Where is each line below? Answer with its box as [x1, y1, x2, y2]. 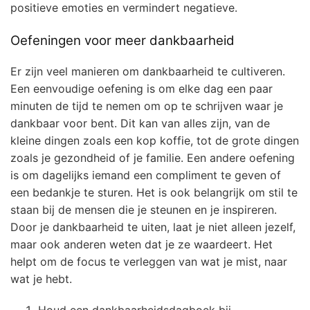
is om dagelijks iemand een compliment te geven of [10, 168, 281, 183]
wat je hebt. [10, 272, 72, 286]
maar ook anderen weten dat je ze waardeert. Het [10, 237, 273, 252]
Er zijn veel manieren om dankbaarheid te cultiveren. [10, 64, 285, 79]
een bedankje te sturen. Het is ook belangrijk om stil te [10, 185, 298, 200]
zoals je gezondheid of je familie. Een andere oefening [10, 151, 295, 165]
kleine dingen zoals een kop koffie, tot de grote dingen [10, 134, 299, 148]
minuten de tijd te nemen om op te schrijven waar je [10, 99, 283, 113]
